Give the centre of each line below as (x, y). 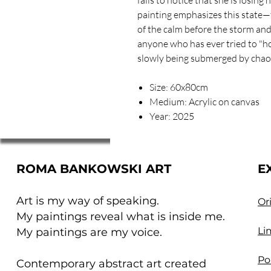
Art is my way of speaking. (88, 201)
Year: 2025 (172, 116)
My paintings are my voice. (89, 232)
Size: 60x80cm (179, 87)
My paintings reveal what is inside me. (121, 216)
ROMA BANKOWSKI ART (94, 168)
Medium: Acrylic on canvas (204, 101)
